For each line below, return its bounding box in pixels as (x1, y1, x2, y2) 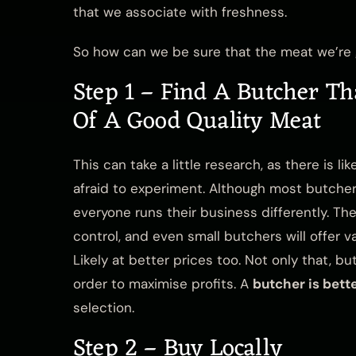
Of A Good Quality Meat (73, 101, 322, 144)
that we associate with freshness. (73, 3, 287, 21)
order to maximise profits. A (73, 275, 253, 293)
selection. (73, 299, 134, 317)
